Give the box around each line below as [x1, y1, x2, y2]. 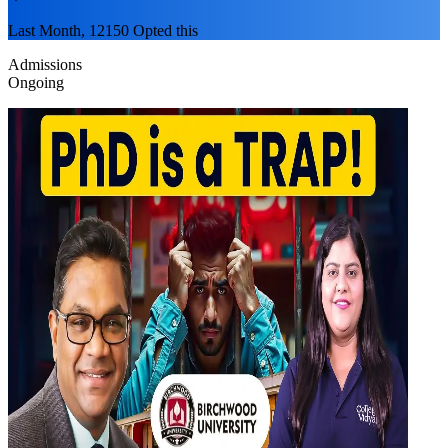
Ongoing [8, 73, 64, 91]
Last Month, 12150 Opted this [8, 21, 198, 39]
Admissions [8, 55, 82, 73]
